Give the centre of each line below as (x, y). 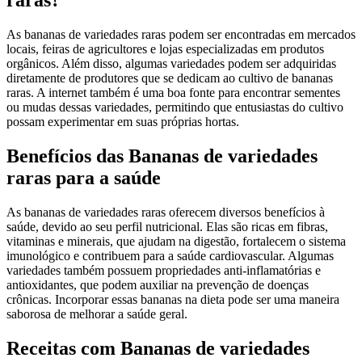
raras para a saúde (84, 178)
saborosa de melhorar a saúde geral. (97, 314)
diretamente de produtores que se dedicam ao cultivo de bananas (170, 78)
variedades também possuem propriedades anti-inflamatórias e (164, 271)
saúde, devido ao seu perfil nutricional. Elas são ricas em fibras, (167, 227)
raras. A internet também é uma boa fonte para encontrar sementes (173, 93)
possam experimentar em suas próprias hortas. (123, 122)
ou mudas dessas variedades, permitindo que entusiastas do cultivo (175, 107)
